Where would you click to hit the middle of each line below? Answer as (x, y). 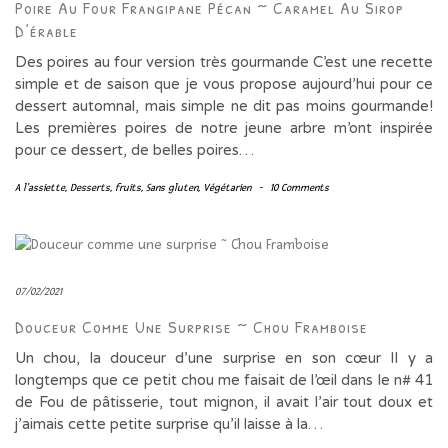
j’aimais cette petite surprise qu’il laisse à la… (169, 424)
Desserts (90, 188)
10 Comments (299, 188)
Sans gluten (172, 188)
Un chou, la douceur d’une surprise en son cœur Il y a (224, 358)
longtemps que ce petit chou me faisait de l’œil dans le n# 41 (224, 380)
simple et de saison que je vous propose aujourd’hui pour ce (224, 84)
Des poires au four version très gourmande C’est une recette (224, 62)
